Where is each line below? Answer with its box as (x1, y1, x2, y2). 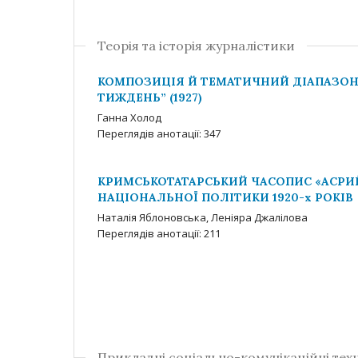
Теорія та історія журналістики (97, 38, 295, 54)
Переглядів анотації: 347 (97, 126, 221, 141)
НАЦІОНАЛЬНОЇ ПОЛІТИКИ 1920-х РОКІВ (97, 190, 353, 205)
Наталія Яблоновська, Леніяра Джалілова (97, 210, 308, 225)
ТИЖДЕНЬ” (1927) (97, 90, 202, 105)
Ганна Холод (97, 110, 161, 125)
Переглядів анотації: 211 (97, 226, 221, 241)
